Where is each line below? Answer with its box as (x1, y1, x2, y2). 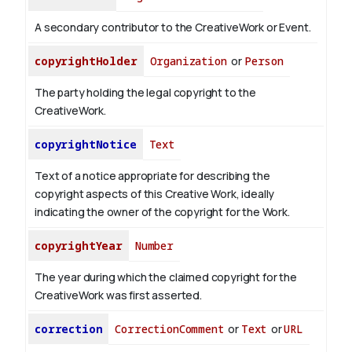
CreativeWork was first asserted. (35, 288, 202, 303)
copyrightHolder (35, 53, 137, 69)
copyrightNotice (35, 137, 137, 152)
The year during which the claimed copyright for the (35, 269, 297, 285)
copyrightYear (35, 238, 123, 254)
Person (244, 53, 284, 69)
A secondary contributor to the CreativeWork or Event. (35, 20, 311, 35)
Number (134, 238, 174, 254)
